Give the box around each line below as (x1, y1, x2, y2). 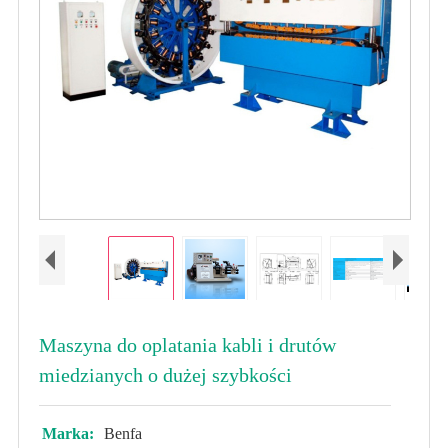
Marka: (41, 425, 94, 442)
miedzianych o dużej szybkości (38, 364, 292, 386)
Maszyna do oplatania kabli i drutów (38, 334, 336, 356)
